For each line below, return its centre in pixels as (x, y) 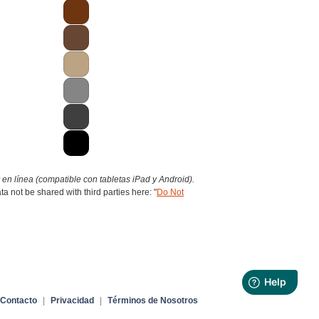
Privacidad (72, 300)
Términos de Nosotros (153, 300)
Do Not (170, 192)
